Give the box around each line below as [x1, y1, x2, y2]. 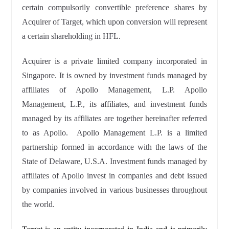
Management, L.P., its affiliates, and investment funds [21, 100, 208, 109]
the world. [21, 200, 55, 209]
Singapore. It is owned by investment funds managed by [21, 71, 208, 80]
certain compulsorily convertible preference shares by [21, 3, 208, 12]
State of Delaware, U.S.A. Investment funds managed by [21, 157, 208, 166]
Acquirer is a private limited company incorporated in [21, 57, 208, 66]
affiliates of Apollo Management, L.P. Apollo [21, 85, 208, 95]
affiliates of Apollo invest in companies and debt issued [21, 171, 208, 180]
